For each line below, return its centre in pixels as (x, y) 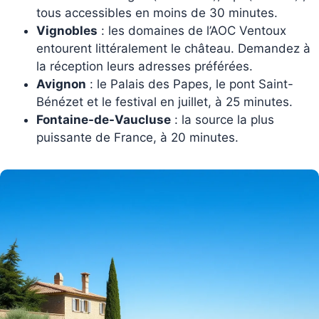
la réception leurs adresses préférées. (145, 66)
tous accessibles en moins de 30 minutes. (157, 12)
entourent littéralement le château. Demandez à (173, 48)
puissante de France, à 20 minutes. (137, 137)
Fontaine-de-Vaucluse (104, 119)
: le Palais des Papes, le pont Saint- (190, 84)
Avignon (61, 84)
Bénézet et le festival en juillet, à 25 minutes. (164, 101)
